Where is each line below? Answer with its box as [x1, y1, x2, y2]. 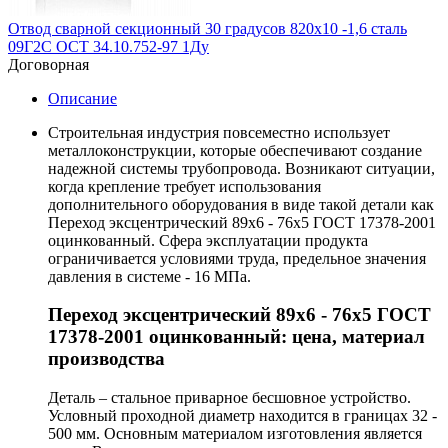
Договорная [8, 55, 89, 73]
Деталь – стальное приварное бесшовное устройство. [48, 389, 411, 407]
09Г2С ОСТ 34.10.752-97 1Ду [8, 37, 209, 55]
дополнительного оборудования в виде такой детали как [48, 195, 434, 213]
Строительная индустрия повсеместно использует [48, 123, 390, 141]
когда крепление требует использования [48, 177, 321, 195]
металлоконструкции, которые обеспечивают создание [48, 141, 422, 159]
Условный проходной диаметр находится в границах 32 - [48, 407, 437, 425]
